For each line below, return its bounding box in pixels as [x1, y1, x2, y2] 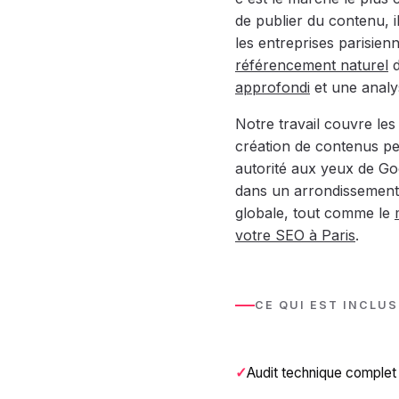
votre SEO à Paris [235, 226, 355, 244]
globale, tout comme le [235, 204, 395, 222]
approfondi [235, 78, 310, 96]
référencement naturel [235, 56, 388, 74]
